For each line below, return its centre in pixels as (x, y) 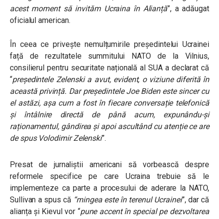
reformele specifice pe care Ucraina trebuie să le (109, 176)
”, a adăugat (188, 9)
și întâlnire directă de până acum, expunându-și (109, 115)
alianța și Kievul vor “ (45, 211)
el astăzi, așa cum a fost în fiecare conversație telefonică (109, 103)
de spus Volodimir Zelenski (56, 138)
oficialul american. (41, 20)
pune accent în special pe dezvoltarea (144, 211)
